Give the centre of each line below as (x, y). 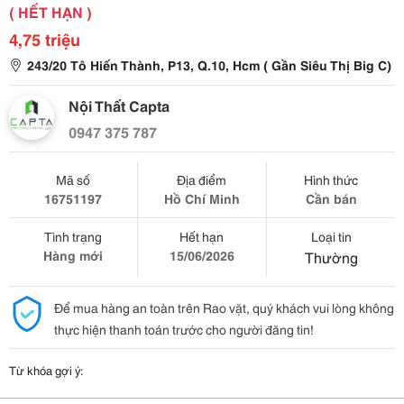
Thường (331, 257)
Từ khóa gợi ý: (46, 370)
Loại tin (331, 236)
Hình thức (331, 179)
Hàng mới (73, 255)
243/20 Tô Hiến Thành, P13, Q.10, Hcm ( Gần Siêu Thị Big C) (209, 65)
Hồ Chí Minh (202, 198)
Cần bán (331, 198)
